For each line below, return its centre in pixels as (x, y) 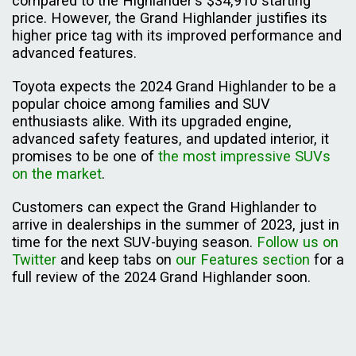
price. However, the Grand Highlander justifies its (170, 18)
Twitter (34, 260)
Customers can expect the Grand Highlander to (164, 207)
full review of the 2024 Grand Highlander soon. (161, 277)
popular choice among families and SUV (141, 104)
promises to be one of (85, 157)
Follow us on (298, 242)
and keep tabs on (116, 260)
